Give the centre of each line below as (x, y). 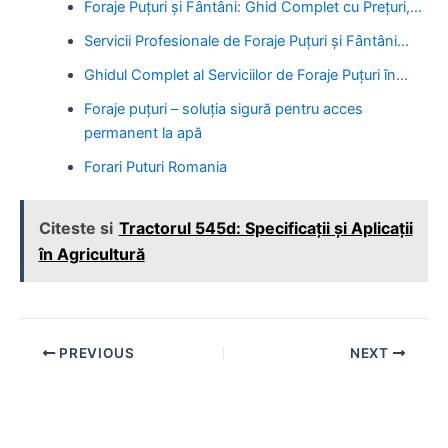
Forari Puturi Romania (155, 166)
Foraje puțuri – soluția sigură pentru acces (223, 108)
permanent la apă (142, 132)
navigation (54, 375)
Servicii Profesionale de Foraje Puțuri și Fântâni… (246, 40)
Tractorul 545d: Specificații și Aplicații (265, 228)
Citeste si (75, 228)
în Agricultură (91, 254)
